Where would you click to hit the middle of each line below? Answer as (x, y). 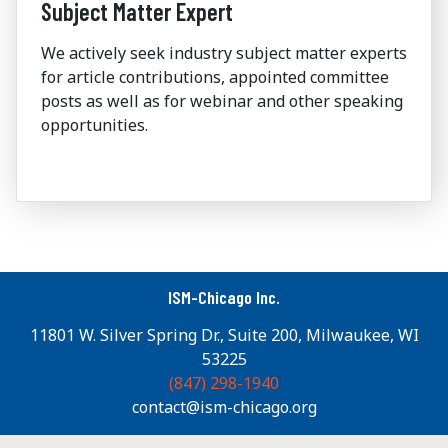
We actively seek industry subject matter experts (224, 53)
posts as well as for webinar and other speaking (222, 101)
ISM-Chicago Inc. (224, 297)
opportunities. (94, 125)
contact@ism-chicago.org (224, 407)
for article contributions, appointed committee (215, 77)
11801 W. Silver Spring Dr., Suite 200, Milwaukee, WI (224, 335)
